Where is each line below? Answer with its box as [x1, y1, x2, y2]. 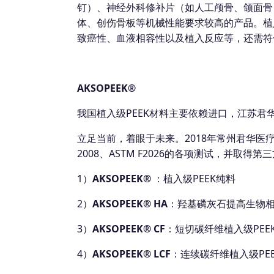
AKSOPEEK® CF [92, 221, 165, 235]
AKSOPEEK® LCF [92, 246, 171, 261]
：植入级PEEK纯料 [154, 171, 235, 185]
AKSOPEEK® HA [92, 196, 168, 210]
